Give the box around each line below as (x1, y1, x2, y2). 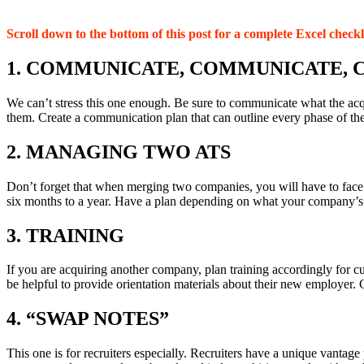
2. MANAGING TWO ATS (6, 141, 231, 162)
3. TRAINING (6, 224, 124, 246)
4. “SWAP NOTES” (6, 308, 169, 330)
